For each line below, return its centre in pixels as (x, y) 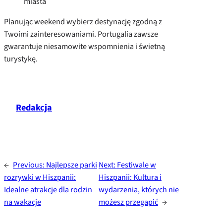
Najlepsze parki (72, 165)
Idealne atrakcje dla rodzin (48, 190)
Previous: (29, 165)
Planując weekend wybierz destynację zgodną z (83, 22)
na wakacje (23, 202)
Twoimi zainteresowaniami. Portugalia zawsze (81, 34)
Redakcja (34, 108)
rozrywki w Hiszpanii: (40, 177)
